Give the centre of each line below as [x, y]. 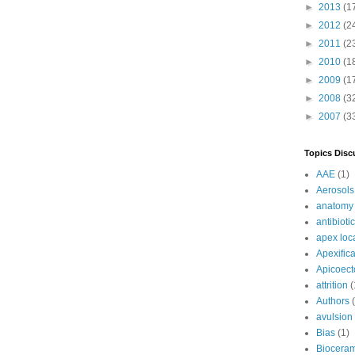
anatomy [335, 206]
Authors [333, 301]
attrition [332, 285]
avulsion [334, 317]
